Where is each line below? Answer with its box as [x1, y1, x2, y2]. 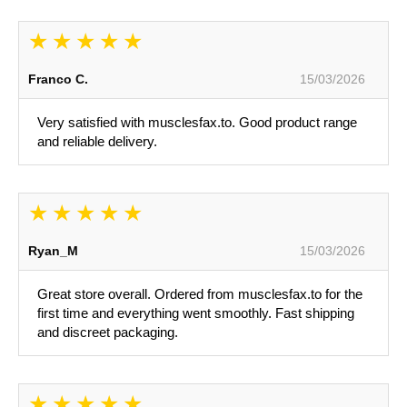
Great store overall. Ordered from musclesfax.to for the [37, 286, 362, 303]
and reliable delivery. [37, 134, 157, 150]
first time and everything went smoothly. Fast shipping [37, 305, 354, 322]
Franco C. [28, 72, 88, 87]
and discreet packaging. [37, 324, 178, 341]
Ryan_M [28, 243, 78, 259]
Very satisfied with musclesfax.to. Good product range [37, 114, 357, 131]
